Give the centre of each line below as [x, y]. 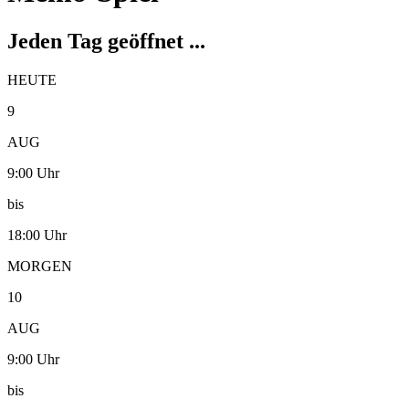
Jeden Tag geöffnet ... [106, 41]
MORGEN [40, 266]
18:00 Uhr [37, 235]
